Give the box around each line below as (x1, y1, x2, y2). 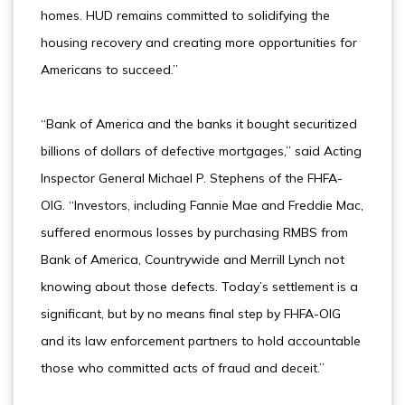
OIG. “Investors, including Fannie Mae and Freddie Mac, (41, 197, 363, 213)
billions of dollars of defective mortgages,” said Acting (41, 143, 362, 159)
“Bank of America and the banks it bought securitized (41, 116, 357, 132)
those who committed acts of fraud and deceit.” (41, 360, 325, 376)
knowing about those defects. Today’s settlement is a (41, 278, 358, 295)
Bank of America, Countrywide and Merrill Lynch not (41, 251, 344, 268)
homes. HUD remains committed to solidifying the (41, 7, 330, 24)
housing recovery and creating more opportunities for (41, 34, 357, 51)
